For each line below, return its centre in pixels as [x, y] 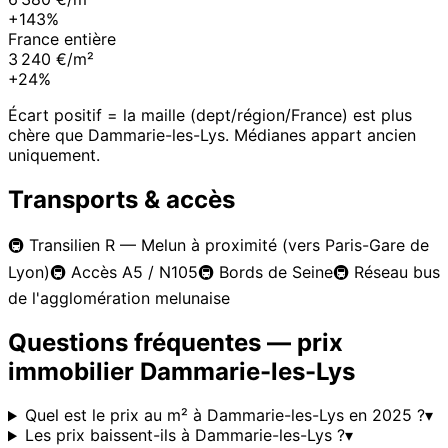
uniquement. [54, 154]
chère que [48, 134]
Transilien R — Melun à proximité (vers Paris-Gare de [229, 244]
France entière [62, 38]
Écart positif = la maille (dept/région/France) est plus [210, 114]
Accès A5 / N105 [134, 271]
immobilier [74, 371]
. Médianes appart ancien [320, 134]
